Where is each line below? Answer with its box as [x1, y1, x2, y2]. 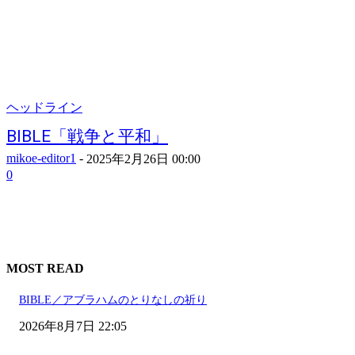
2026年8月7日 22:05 [19, 319, 127, 333]
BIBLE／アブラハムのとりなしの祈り [19, 293, 207, 306]
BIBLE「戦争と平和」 [6, 127, 168, 147]
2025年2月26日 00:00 [86, 152, 200, 166]
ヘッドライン [6, 101, 82, 115]
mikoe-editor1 [6, 151, 76, 166]
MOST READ [6, 261, 84, 275]
